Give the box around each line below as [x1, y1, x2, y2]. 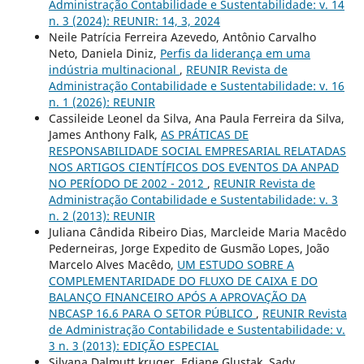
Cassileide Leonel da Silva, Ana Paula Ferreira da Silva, [48, 110, 344, 126]
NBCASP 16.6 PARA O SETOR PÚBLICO [48, 305, 256, 321]
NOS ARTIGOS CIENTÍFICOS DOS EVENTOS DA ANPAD [48, 158, 339, 175]
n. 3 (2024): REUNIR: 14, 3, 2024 [48, 12, 220, 28]
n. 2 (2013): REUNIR [48, 207, 155, 223]
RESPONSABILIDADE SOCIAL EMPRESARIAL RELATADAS [48, 142, 346, 158]
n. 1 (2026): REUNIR [48, 93, 155, 110]
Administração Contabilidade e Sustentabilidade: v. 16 [48, 77, 344, 93]
